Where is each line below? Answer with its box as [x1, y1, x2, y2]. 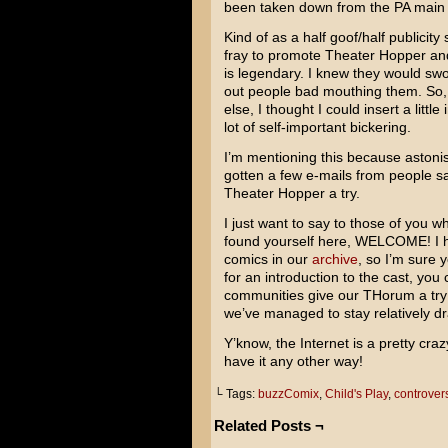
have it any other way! [223, 353, 363, 369]
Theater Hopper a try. [223, 185, 360, 201]
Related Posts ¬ [213, 417, 324, 434]
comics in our [223, 251, 312, 267]
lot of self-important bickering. [223, 119, 411, 135]
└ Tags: [213, 387, 258, 401]
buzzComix [257, 387, 319, 401]
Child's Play [324, 387, 388, 401]
